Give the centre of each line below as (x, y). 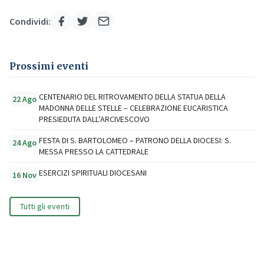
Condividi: (30, 21)
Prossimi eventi (49, 66)
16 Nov (24, 175)
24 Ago (24, 143)
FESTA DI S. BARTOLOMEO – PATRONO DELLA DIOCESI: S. (135, 140)
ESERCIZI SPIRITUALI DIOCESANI (93, 173)
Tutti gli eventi (45, 206)
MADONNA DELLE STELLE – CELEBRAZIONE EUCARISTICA (133, 108)
